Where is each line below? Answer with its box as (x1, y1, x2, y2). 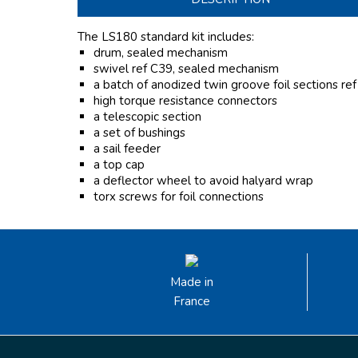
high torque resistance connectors (93, 93, 277, 109)
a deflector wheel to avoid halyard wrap (93, 173, 313, 189)
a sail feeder (93, 141, 161, 157)
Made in (170, 274, 214, 291)
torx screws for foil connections (93, 189, 264, 205)
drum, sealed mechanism (93, 45, 228, 62)
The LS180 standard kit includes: (78, 29, 254, 46)
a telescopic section (93, 109, 201, 125)
